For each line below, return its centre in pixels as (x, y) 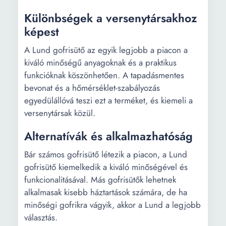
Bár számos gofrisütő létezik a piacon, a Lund (106, 154)
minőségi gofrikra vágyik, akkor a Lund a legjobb (112, 205)
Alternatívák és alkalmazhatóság (108, 136)
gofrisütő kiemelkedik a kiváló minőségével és (106, 167)
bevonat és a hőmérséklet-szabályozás (92, 88)
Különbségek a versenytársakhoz (111, 18)
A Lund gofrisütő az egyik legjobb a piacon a (106, 50)
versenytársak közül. (60, 113)
